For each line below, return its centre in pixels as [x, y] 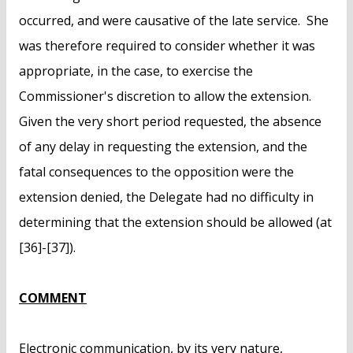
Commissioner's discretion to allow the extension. [167, 97]
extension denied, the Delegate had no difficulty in [166, 197]
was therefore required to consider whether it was [167, 46]
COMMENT [53, 298]
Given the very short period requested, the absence [170, 122]
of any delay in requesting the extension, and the [163, 147]
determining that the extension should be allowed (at [175, 223]
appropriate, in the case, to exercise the [136, 71]
